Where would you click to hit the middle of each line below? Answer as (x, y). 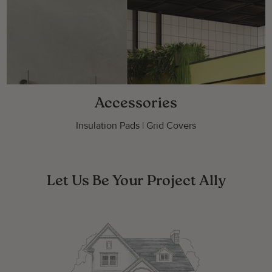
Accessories (136, 104)
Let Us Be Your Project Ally (136, 181)
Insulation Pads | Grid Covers (136, 125)
